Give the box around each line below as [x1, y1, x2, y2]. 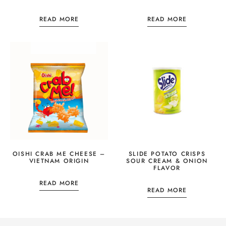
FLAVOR [153, 163, 181, 173]
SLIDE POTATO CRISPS [128, 149, 206, 158]
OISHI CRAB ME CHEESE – [12, 149, 106, 158]
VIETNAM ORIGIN [29, 156, 89, 165]
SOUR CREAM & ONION [126, 156, 208, 165]
